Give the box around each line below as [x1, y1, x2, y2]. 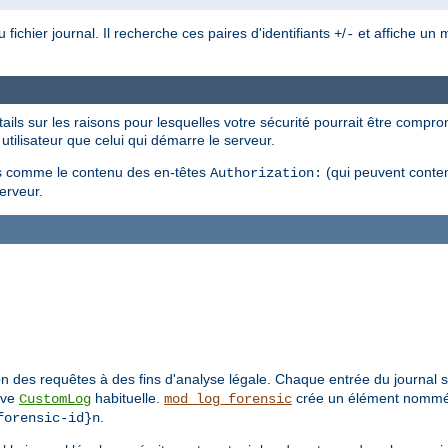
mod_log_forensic [164, 390, 292, 407]
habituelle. [91, 389, 164, 406]
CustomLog [19, 390, 91, 407]
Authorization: [210, 165, 322, 182]
